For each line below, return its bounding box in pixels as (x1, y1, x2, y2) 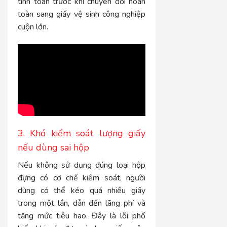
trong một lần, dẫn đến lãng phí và (18, 198, 146, 209)
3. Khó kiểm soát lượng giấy (18, 127, 146, 140)
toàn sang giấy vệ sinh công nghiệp (18, 9, 146, 20)
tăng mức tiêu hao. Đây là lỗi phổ (18, 210, 146, 222)
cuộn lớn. (18, 21, 48, 33)
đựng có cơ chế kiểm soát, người (18, 172, 146, 184)
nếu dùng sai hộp (18, 141, 89, 154)
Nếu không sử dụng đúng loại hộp (18, 160, 146, 171)
